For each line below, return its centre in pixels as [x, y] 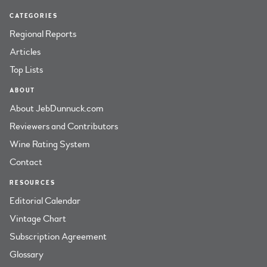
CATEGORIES [34, 16]
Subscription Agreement [58, 237]
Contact [26, 162]
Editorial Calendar [45, 201]
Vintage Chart [38, 219]
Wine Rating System [50, 144]
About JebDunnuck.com [57, 108]
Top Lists [26, 70]
